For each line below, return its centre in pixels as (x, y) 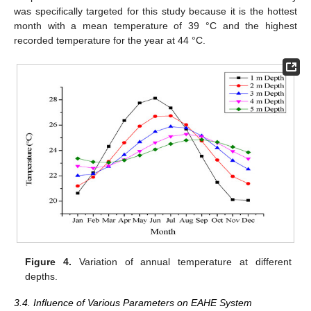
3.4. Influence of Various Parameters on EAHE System (133, 303)
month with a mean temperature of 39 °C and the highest (155, 26)
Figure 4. (49, 262)
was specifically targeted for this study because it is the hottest (155, 11)
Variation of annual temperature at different (182, 262)
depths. (42, 277)
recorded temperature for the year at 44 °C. (110, 41)
